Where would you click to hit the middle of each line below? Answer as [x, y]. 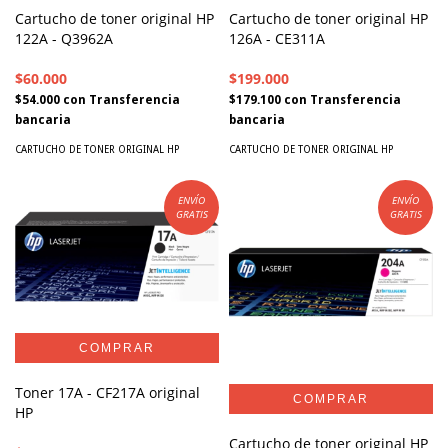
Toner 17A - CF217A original [107, 393]
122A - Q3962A [64, 38]
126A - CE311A [277, 38]
